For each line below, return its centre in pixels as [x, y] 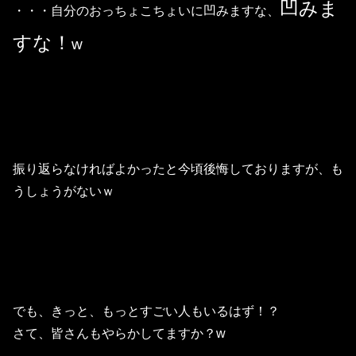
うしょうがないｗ [64, 191]
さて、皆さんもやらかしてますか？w [119, 333]
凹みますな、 [242, 11]
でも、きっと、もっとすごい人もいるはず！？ [146, 311]
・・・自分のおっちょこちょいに [108, 11]
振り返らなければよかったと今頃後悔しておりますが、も [178, 168]
